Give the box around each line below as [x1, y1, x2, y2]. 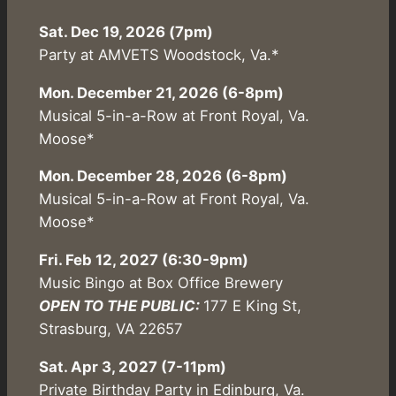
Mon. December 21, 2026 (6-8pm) [38, 83, 284, 102]
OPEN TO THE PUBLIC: [38, 297, 203, 316]
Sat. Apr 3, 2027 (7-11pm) [38, 357, 226, 376]
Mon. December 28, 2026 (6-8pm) [38, 167, 287, 186]
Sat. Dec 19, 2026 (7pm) [38, 22, 213, 41]
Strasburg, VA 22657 [38, 320, 183, 339]
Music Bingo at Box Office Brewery [38, 274, 283, 293]
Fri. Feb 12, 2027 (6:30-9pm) [38, 251, 248, 270]
